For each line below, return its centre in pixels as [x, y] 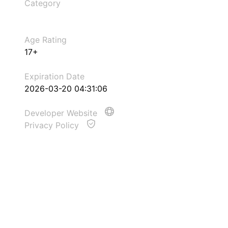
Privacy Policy [53, 125]
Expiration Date [54, 76]
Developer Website [62, 113]
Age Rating [46, 40]
